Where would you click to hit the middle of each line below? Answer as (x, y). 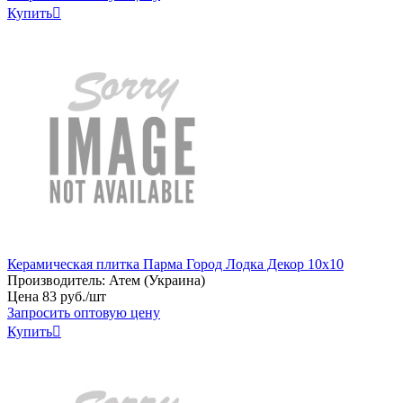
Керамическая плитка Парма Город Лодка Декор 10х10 (175, 264)
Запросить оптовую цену (84, 312)
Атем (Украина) (157, 280)
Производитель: (56, 280)
